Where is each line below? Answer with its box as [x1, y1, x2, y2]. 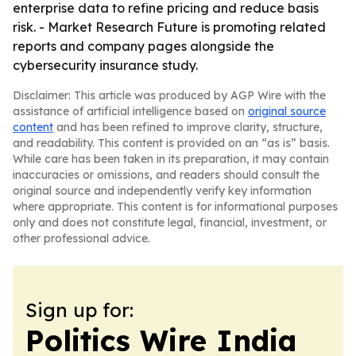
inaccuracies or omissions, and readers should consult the [13, 168, 319, 182]
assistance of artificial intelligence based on [13, 104, 248, 118]
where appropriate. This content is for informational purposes [13, 199, 338, 214]
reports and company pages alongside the [13, 38, 274, 54]
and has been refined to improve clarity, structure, [53, 120, 323, 134]
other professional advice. [13, 231, 150, 246]
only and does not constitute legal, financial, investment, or [13, 215, 327, 230]
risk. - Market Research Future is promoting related [13, 19, 326, 35]
